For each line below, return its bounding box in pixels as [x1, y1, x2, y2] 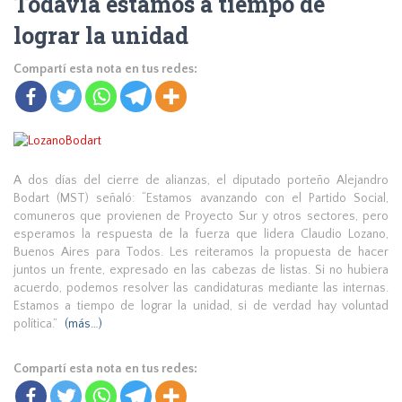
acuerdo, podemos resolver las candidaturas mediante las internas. [13, 281, 389, 295]
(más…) [65, 317, 102, 331]
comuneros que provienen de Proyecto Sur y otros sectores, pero [13, 209, 389, 223]
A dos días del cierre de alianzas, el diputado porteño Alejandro [13, 173, 389, 188]
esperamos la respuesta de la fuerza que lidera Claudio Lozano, [13, 227, 389, 241]
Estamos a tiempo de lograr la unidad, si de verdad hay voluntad [13, 299, 389, 313]
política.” [13, 317, 60, 331]
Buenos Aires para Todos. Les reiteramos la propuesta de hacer [13, 245, 389, 259]
